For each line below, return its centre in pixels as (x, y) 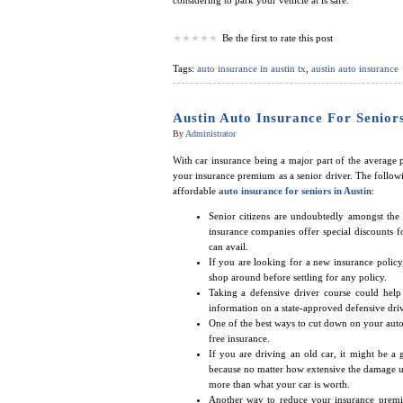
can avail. (228, 247)
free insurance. (239, 339)
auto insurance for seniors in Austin (295, 191)
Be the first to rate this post (277, 38)
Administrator (210, 134)
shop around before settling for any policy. (297, 278)
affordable (194, 191)
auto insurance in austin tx (251, 69)
